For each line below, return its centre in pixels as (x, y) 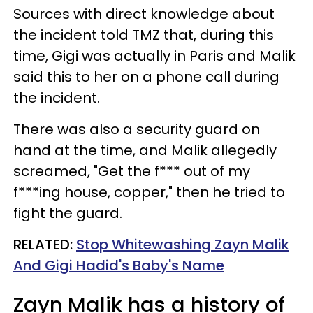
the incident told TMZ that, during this (144, 35)
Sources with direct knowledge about (144, 14)
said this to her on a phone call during (146, 77)
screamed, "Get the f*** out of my (132, 171)
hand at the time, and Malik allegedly (145, 150)
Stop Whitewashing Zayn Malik (183, 244)
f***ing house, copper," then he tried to (149, 192)
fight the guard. (68, 213)
